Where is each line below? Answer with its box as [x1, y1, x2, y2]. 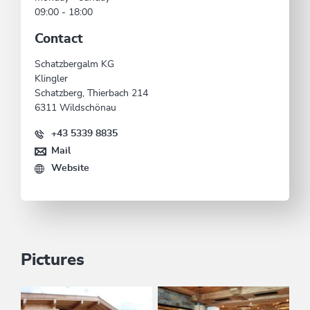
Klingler [35, 74, 68, 84]
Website [51, 163, 89, 174]
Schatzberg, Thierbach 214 [35, 89, 148, 99]
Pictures [21, 252, 84, 269]
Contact [35, 33, 83, 46]
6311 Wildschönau [35, 103, 116, 113]
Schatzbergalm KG [35, 60, 114, 70]
